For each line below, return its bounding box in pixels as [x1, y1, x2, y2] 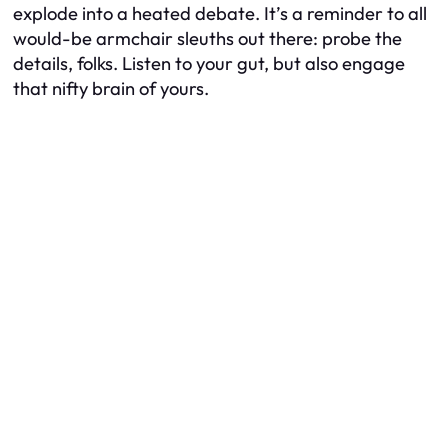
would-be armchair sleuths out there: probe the [13, 27, 402, 51]
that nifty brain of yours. [13, 77, 209, 101]
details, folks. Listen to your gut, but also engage [13, 52, 405, 76]
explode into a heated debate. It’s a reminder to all [13, 2, 427, 26]
